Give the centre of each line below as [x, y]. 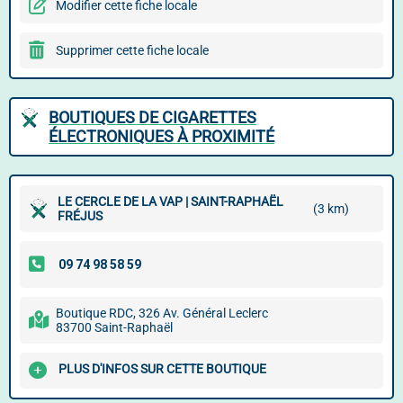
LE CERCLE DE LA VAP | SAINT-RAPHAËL [170, 201]
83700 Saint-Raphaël [114, 327]
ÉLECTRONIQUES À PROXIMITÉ [161, 136]
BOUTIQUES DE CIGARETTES [152, 117]
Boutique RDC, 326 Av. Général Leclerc [162, 313]
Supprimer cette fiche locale [132, 50]
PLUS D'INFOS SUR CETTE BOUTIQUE [162, 369]
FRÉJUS [80, 216]
